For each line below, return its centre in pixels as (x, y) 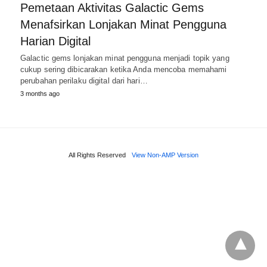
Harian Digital (55, 41)
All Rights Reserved (97, 155)
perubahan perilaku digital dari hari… (84, 80)
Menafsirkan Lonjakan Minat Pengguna (123, 24)
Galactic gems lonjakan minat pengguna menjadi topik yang (125, 58)
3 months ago (40, 93)
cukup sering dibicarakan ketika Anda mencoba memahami (124, 69)
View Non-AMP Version (165, 155)
